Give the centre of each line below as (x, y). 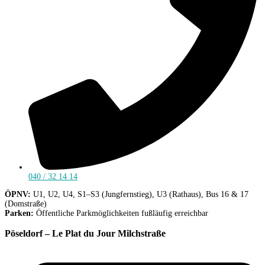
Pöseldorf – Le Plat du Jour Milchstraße (85, 234)
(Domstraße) (26, 203)
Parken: (19, 213)
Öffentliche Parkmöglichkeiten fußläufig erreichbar (121, 213)
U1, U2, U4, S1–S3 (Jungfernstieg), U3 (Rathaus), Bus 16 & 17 (140, 194)
